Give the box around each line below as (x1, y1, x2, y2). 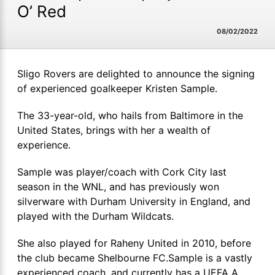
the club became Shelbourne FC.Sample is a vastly (17, 251, 252, 264)
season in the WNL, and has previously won (17, 180, 219, 193)
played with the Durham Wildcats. (17, 209, 174, 222)
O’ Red (17, 1, 66, 21)
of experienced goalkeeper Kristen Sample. (17, 82, 217, 95)
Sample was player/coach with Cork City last (17, 165, 227, 178)
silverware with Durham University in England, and (17, 195, 250, 207)
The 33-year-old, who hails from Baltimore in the (17, 109, 243, 122)
